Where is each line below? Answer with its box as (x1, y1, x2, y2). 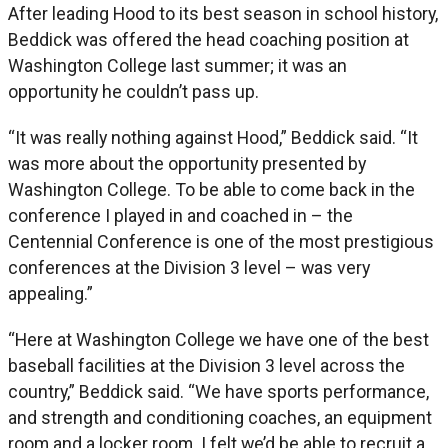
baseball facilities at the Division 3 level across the (8, 354, 405, 376)
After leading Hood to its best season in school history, (8, 2, 438, 24)
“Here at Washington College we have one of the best (8, 328, 429, 350)
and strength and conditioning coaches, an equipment (8, 406, 432, 428)
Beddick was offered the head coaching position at (8, 28, 409, 50)
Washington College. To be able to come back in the (8, 178, 415, 200)
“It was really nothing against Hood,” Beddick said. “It (8, 126, 418, 148)
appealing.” (8, 282, 93, 304)
